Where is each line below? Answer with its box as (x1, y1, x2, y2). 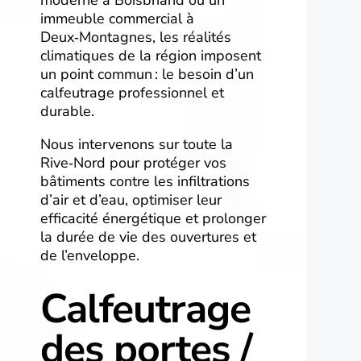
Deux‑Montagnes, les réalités (40, 27, 231, 47)
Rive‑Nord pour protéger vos (40, 152, 226, 172)
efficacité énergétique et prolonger (40, 208, 266, 228)
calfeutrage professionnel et (40, 82, 224, 102)
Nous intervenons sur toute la (40, 134, 233, 154)
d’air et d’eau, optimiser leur (40, 189, 222, 210)
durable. (40, 101, 94, 121)
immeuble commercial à (40, 8, 194, 28)
